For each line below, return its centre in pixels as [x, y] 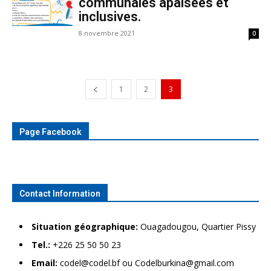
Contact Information [60, 194]
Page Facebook [51, 132]
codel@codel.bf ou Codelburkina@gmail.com [146, 263]
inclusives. [110, 17]
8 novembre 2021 [107, 33]
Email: [44, 263]
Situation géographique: [85, 227]
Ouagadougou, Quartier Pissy [197, 227]
